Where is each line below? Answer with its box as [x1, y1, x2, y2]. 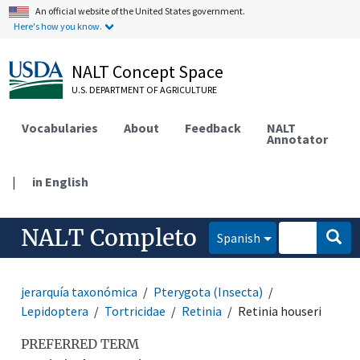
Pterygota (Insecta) [153, 283, 264, 300]
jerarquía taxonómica [21, 283, 138, 300]
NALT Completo [21, 223, 198, 252]
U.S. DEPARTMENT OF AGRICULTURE [72, 84, 218, 96]
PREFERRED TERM [21, 335, 140, 352]
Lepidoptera [21, 302, 89, 319]
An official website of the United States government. [35, 5, 246, 17]
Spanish [217, 229, 261, 246]
